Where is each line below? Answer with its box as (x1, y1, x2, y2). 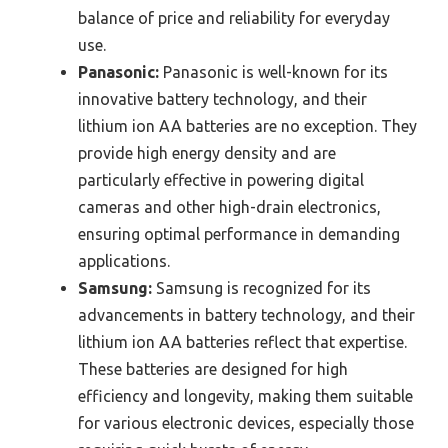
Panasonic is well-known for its (159, 63, 388, 82)
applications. (78, 252, 170, 271)
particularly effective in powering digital (78, 171, 364, 190)
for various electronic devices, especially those (78, 414, 414, 433)
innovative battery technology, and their (78, 90, 367, 109)
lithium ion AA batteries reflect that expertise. (78, 333, 407, 352)
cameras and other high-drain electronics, (78, 198, 381, 217)
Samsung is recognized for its (152, 279, 371, 298)
